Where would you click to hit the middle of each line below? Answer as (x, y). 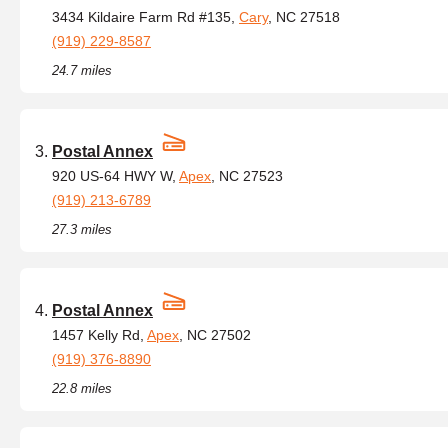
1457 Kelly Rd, (99, 335)
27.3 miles (82, 229)
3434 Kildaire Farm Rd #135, (145, 17)
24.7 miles (82, 70)
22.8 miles (82, 388)
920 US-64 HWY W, (115, 176)
